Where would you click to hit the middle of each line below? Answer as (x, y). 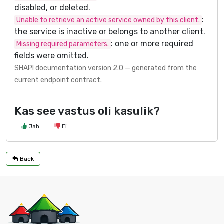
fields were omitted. (52, 56)
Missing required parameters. (63, 44)
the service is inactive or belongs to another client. (110, 32)
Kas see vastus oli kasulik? (87, 111)
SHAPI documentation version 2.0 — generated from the (106, 68)
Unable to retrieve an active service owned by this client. (108, 20)
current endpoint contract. (58, 80)
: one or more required (152, 44)
